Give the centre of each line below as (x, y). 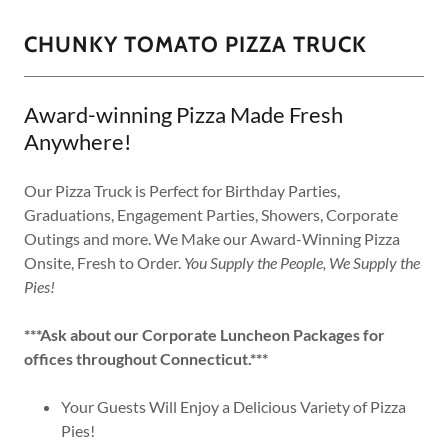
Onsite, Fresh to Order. (104, 263)
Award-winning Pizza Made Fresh (183, 115)
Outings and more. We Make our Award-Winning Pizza (212, 239)
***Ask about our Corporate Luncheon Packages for (204, 335)
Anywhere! (78, 142)
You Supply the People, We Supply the (302, 263)
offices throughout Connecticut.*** (146, 359)
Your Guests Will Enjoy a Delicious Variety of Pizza (233, 407)
